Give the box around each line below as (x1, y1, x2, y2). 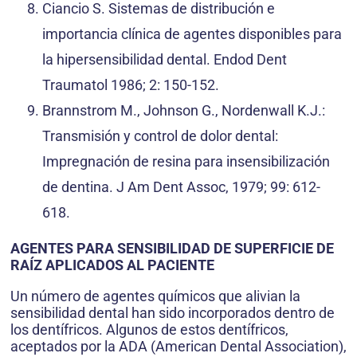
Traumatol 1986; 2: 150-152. (42, 76, 219, 94)
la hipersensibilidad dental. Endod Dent (42, 51, 287, 69)
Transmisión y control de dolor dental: (42, 127, 278, 145)
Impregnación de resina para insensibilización (42, 153, 330, 171)
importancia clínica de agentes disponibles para (42, 25, 342, 43)
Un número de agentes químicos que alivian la (10, 288, 300, 305)
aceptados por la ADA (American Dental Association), (10, 338, 347, 355)
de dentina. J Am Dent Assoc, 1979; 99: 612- (42, 178, 320, 196)
